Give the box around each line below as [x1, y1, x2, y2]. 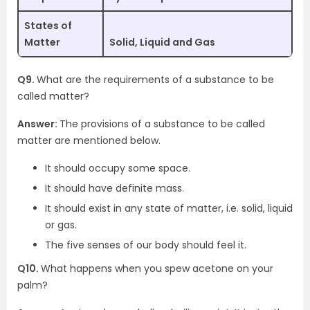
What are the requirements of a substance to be [37, 73, 274, 86]
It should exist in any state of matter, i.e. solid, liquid [45, 201, 293, 215]
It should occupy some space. [45, 161, 190, 175]
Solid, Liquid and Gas [109, 35, 215, 49]
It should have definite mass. [45, 181, 184, 195]
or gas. [45, 218, 77, 232]
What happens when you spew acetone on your [41, 262, 273, 275]
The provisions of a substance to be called [60, 117, 265, 131]
